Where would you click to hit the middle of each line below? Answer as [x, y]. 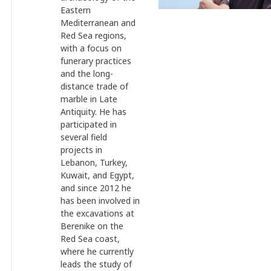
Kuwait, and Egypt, [97, 175]
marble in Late [89, 99]
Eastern [76, 10]
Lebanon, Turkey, [94, 162]
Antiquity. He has [93, 112]
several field [84, 137]
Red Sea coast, [90, 239]
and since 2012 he [96, 188]
